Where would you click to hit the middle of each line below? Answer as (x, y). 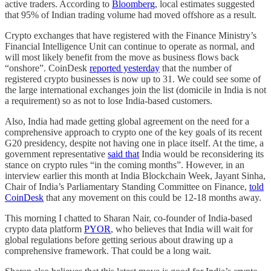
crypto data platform (44, 229)
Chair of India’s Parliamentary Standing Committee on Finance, (127, 186)
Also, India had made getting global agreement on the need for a (127, 121)
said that (123, 154)
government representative (56, 154)
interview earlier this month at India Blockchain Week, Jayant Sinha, (135, 175)
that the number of (196, 68)
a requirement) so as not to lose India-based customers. (109, 100)
